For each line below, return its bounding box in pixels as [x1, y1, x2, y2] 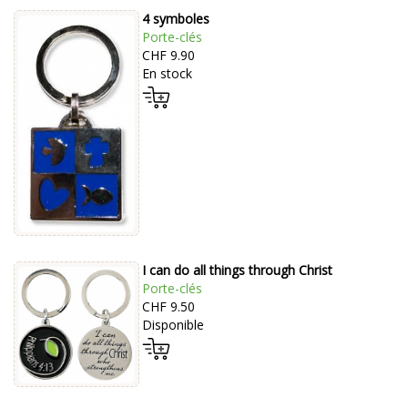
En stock [141, 65, 192, 83]
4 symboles [141, 10, 209, 28]
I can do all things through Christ [141, 260, 332, 279]
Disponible [141, 315, 204, 333]
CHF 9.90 [141, 46, 195, 65]
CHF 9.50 [141, 297, 195, 315]
